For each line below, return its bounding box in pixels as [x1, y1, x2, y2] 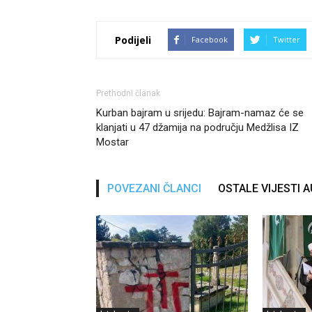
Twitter [273, 34, 300, 45]
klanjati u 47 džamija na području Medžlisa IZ [96, 121, 299, 134]
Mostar [96, 136, 129, 148]
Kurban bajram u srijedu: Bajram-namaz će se [96, 107, 304, 119]
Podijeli [115, 33, 151, 47]
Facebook [192, 34, 228, 45]
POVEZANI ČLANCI [107, 182, 201, 195]
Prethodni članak [96, 88, 160, 98]
